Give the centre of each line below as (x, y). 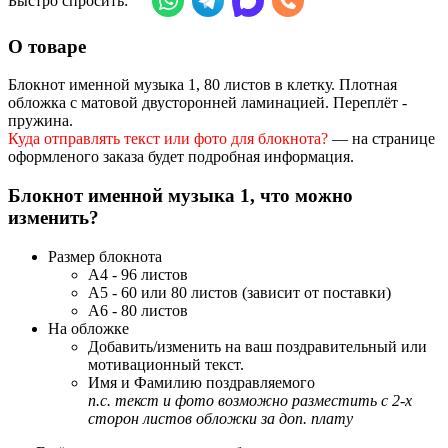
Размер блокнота (105, 256)
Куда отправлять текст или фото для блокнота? (168, 139)
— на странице (381, 139)
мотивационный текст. (166, 364)
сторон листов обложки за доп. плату (220, 418)
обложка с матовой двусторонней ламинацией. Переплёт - (207, 103)
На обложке (88, 328)
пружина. (40, 121)
